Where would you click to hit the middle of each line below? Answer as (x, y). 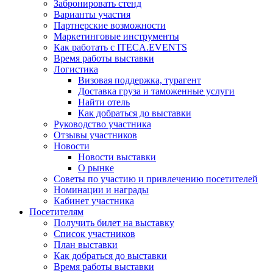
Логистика (76, 69)
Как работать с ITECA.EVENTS (120, 47)
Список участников (94, 233)
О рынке (96, 168)
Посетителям (56, 211)
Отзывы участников (95, 135)
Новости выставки (117, 157)
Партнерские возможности (110, 25)
